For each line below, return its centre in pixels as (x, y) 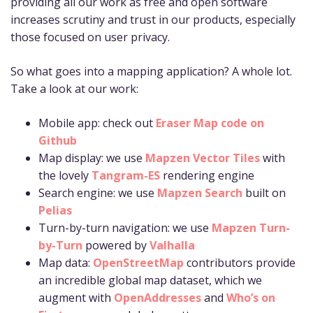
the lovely (65, 176)
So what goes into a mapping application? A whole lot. (151, 72)
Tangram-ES (126, 176)
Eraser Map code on (210, 123)
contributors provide (240, 263)
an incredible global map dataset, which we (150, 281)
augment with (76, 298)
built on (264, 193)
